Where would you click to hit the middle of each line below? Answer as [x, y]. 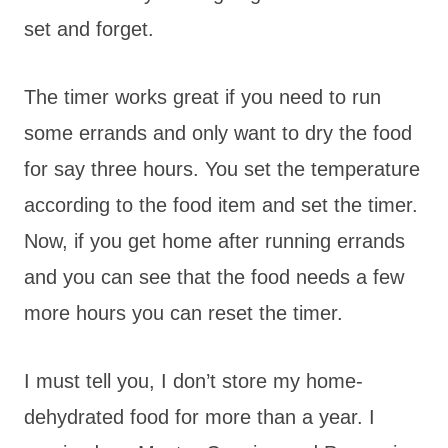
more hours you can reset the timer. [183, 312]
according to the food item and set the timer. [221, 204]
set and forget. [89, 28]
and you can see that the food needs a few [214, 276]
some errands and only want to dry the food [218, 132]
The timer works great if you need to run [202, 96]
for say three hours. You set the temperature [222, 168]
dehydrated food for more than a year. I [199, 416]
